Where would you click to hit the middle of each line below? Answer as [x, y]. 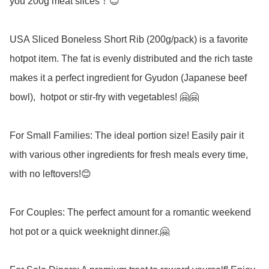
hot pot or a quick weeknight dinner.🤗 [89, 232]
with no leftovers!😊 [50, 174]
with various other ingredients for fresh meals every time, [129, 155]
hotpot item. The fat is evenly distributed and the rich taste [131, 59]
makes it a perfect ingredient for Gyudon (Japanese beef [128, 78]
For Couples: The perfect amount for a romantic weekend [130, 213]
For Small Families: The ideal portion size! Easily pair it [127, 136]
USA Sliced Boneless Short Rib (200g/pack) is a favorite [129, 40]
